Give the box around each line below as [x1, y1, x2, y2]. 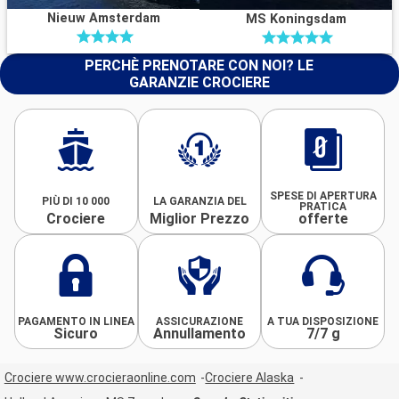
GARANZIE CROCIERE [128, 73, 270, 91]
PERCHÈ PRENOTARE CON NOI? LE [85, 56, 314, 74]
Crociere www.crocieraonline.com [4, 370, 196, 386]
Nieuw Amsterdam [46, 10, 160, 26]
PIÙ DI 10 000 [42, 194, 110, 208]
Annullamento [153, 324, 246, 342]
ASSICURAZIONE [156, 314, 243, 328]
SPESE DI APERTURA [269, 189, 377, 202]
